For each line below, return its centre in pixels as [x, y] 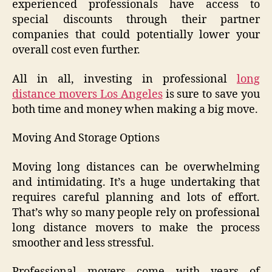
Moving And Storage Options [86, 138]
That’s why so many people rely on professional [136, 212]
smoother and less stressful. [83, 243]
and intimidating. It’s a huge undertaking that [136, 182]
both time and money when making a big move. [135, 109]
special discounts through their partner [136, 20]
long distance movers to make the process [136, 228]
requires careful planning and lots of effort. [136, 197]
